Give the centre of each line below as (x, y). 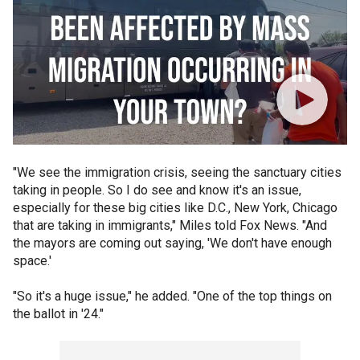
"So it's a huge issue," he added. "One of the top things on (172, 296)
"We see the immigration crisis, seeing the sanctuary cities (177, 172)
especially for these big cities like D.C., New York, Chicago (175, 207)
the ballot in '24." (58, 313)
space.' (32, 260)
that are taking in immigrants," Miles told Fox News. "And (170, 225)
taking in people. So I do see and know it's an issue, (157, 190)
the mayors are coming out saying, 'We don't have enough (172, 243)
